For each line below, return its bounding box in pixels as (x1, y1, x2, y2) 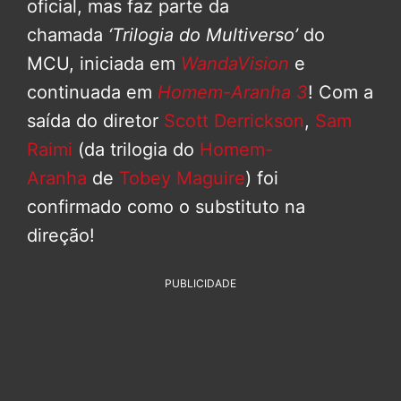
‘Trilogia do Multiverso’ (108, 24, 298, 47)
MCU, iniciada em (27, 53, 175, 75)
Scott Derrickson (164, 110, 304, 132)
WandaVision (175, 53, 289, 75)
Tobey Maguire (119, 167, 245, 190)
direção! (27, 225, 95, 247)
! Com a (308, 81, 373, 104)
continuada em (27, 81, 158, 104)
